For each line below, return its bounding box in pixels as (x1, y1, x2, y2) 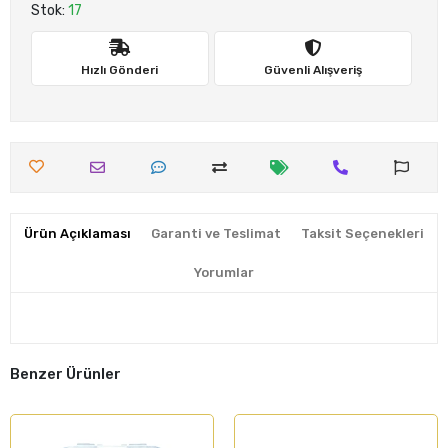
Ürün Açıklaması (24, 226, 131, 241)
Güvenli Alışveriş (263, 62, 362, 77)
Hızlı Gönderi (81, 62, 159, 77)
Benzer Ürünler (10, 365, 121, 383)
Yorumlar (194, 265, 254, 280)
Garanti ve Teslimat (151, 226, 281, 241)
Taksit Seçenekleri (301, 226, 424, 241)
